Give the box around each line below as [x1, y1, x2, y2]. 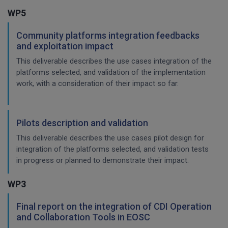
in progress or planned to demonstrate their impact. [16, 156, 189, 165]
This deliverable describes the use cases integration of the [16, 56, 212, 66]
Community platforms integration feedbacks [16, 30, 199, 41]
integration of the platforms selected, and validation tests [16, 145, 209, 154]
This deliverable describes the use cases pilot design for [16, 133, 204, 142]
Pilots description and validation [16, 118, 148, 128]
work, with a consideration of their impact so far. [16, 79, 179, 88]
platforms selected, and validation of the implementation [16, 68, 206, 77]
